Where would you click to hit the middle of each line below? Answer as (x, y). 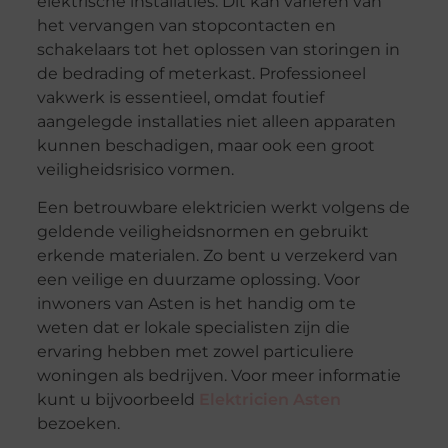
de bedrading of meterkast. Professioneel (201, 74)
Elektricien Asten (269, 400)
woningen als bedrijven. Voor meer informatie (218, 376)
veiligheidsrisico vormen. (135, 170)
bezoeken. (78, 424)
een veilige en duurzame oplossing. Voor (198, 280)
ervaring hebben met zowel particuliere (195, 352)
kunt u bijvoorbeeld (117, 400)
